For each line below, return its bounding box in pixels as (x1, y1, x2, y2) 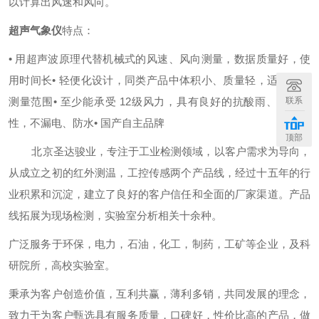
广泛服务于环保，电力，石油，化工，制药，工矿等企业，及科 (9, 238, 310, 250)
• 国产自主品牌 (94, 117, 164, 129)
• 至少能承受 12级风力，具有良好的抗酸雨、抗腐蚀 (53, 95, 311, 108)
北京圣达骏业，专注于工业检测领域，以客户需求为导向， (9, 145, 310, 157)
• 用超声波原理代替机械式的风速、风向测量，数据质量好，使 (9, 53, 310, 65)
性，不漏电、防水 (9, 117, 94, 129)
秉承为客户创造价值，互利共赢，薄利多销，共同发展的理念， (9, 288, 310, 300)
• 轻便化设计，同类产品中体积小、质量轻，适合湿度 (52, 74, 311, 86)
